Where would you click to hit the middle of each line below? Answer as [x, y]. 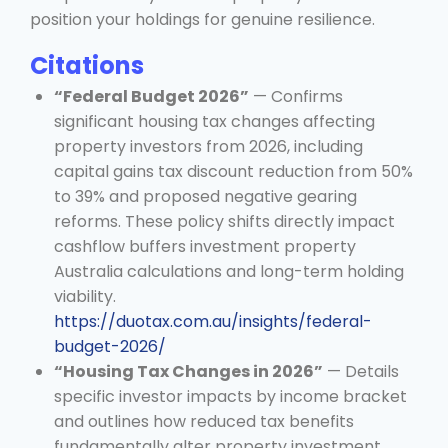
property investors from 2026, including [208, 146]
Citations [87, 65]
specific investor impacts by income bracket [230, 396]
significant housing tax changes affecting [214, 121]
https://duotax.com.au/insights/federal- [213, 321]
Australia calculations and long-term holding [229, 271]
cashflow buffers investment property [205, 246]
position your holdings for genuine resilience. [202, 19]
